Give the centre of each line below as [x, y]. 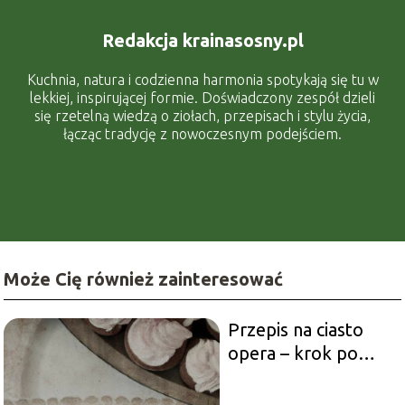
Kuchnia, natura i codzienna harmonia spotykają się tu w [202, 79]
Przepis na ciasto [295, 329]
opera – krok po [292, 353]
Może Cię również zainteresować [144, 278]
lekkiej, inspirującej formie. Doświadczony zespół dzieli [202, 97]
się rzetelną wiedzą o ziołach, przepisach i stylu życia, [202, 115]
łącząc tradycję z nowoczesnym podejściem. [202, 133]
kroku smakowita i [301, 376]
